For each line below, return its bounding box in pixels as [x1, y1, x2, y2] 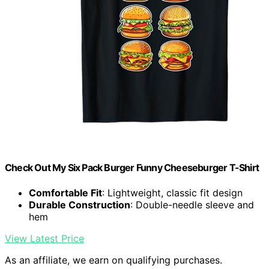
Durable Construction [29, 198, 130, 211]
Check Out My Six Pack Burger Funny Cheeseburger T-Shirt [5, 162, 259, 174]
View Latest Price [5, 232, 84, 244]
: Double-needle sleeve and [130, 198, 254, 211]
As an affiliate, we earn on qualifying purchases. [5, 253, 222, 266]
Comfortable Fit [29, 186, 102, 199]
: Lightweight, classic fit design [102, 186, 243, 199]
